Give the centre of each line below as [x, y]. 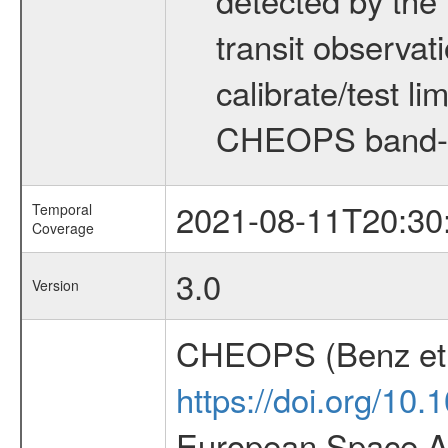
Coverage [62, 228]
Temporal [61, 209]
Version [55, 285]
